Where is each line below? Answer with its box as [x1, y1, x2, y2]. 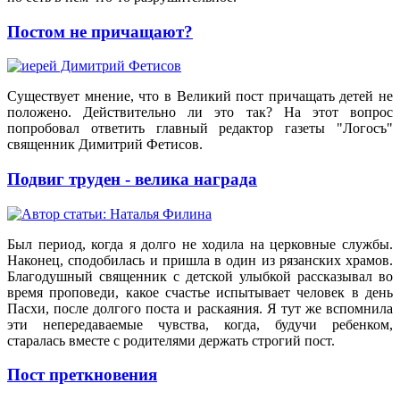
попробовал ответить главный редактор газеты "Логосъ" [7, 121, 393, 137]
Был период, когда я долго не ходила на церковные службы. [7, 236, 393, 252]
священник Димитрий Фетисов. [7, 137, 203, 153]
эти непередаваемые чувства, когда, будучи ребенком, [7, 316, 393, 332]
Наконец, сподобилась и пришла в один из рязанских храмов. [7, 252, 393, 268]
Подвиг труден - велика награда [7, 170, 257, 189]
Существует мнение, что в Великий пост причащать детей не [7, 88, 393, 104]
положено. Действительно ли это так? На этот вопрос [7, 104, 393, 121]
